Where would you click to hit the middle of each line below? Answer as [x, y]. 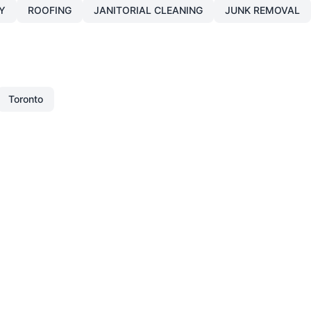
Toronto [26, 99]
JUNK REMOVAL [262, 10]
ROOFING [50, 10]
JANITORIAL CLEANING [148, 10]
